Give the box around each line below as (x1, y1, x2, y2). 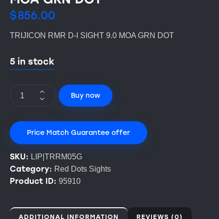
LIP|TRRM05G (31, 153, 82, 161)
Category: (10, 164, 54, 174)
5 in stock (10, 56, 54, 67)
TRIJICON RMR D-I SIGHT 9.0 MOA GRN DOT (10, 31, 174, 40)
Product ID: (10, 176, 59, 186)
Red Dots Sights (54, 165, 111, 174)
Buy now (71, 91, 100, 100)
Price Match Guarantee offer (27, 129, 130, 137)
